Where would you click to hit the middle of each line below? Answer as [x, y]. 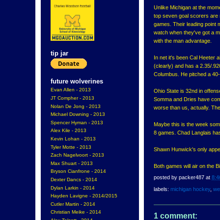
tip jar [59, 54]
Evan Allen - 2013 [71, 90]
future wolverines [77, 82]
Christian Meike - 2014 [76, 212]
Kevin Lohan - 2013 [73, 139]
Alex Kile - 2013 [69, 131]
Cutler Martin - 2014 [73, 204]
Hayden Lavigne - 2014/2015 [84, 196]
